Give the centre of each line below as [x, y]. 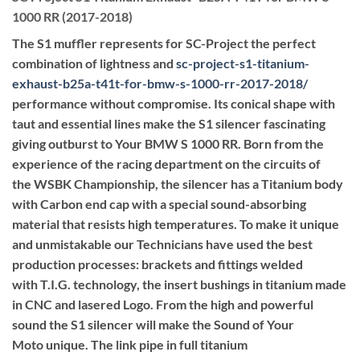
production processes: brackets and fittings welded [157, 264]
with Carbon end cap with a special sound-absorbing [159, 203]
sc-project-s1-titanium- [243, 63]
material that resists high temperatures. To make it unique [176, 223]
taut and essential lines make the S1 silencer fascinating [169, 123]
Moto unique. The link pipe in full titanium [130, 344]
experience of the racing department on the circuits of [166, 163]
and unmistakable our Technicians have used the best [162, 243]
